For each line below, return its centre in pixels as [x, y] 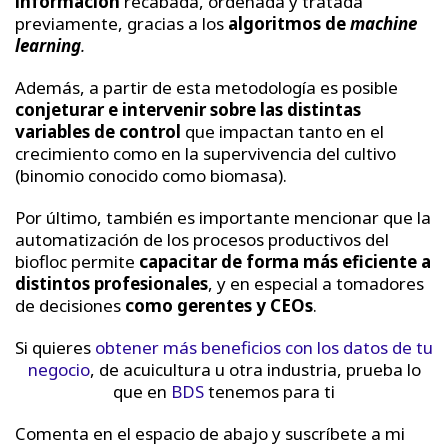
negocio [58, 369]
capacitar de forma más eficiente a [285, 261]
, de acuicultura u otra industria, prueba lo [255, 369]
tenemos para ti [269, 391]
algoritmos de [289, 23]
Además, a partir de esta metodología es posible [206, 87]
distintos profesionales [111, 283]
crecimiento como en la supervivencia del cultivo [205, 153]
